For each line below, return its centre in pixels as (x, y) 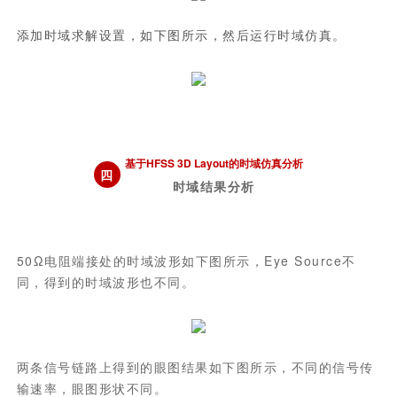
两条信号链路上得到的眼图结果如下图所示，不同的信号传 (195, 367)
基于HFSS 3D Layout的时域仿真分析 (214, 163)
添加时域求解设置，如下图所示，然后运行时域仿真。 (181, 35)
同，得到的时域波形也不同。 (106, 282)
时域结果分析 (214, 186)
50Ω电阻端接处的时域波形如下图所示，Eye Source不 (186, 261)
